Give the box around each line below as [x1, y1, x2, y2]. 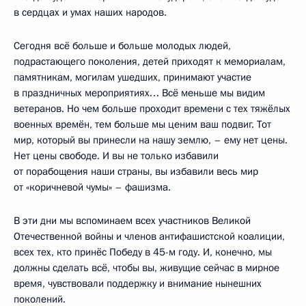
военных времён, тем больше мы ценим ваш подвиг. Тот [14, 117, 271, 131]
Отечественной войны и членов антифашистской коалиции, [14, 229, 285, 243]
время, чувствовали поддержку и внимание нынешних [14, 276, 262, 290]
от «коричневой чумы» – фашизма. [14, 180, 171, 194]
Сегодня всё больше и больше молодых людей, [14, 38, 231, 53]
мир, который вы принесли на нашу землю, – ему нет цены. [14, 133, 288, 147]
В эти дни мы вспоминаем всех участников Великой [14, 213, 251, 227]
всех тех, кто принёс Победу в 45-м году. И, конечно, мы [14, 245, 272, 259]
